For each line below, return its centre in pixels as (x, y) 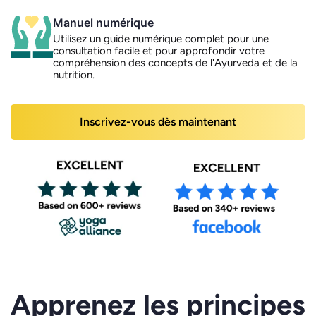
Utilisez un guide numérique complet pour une (161, 38)
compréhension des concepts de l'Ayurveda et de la (175, 62)
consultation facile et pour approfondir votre (159, 50)
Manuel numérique (103, 22)
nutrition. (74, 74)
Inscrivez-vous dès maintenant (158, 121)
